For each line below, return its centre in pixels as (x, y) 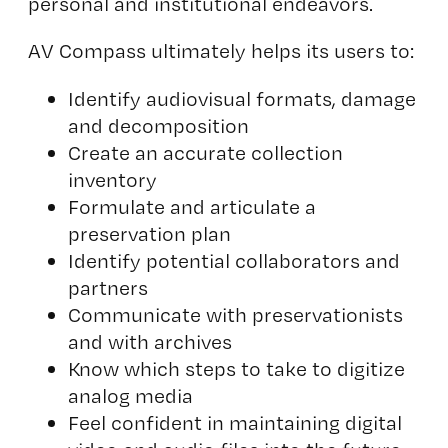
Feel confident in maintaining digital (234, 422)
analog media (130, 395)
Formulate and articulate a (191, 206)
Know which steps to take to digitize (236, 368)
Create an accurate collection (205, 152)
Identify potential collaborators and (233, 260)
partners (107, 287)
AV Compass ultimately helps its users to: (220, 50)
